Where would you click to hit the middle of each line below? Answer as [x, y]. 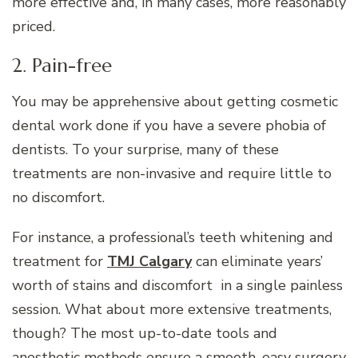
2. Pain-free [62, 65]
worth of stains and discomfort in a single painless [177, 285]
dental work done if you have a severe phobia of [169, 125]
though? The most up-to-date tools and [145, 333]
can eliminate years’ [257, 261]
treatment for [60, 261]
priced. [34, 26]
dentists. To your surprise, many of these [145, 149]
